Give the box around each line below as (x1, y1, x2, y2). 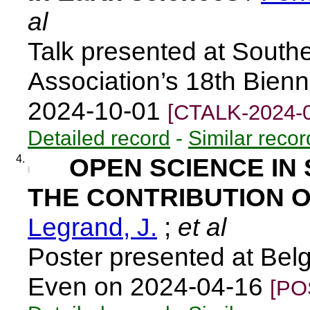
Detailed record (28, 126, 170, 149)
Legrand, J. (28, 212, 157, 241)
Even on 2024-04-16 (28, 272, 270, 301)
